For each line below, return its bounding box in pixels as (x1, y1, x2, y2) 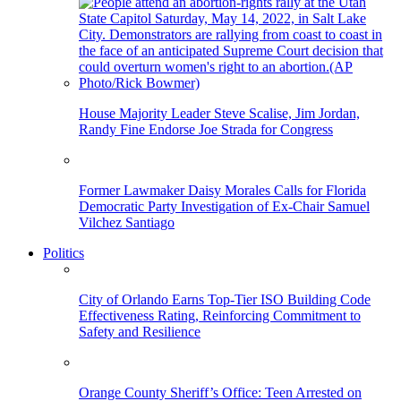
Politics (43, 245, 84, 261)
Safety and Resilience (79, 324, 200, 340)
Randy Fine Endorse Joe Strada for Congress (79, 122, 333, 138)
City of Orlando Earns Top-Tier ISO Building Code (79, 292, 371, 308)
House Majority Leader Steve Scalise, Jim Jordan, (79, 106, 360, 122)
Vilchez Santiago (79, 215, 175, 231)
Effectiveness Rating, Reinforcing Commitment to (79, 308, 361, 324)
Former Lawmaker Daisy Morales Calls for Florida (79, 183, 366, 199)
